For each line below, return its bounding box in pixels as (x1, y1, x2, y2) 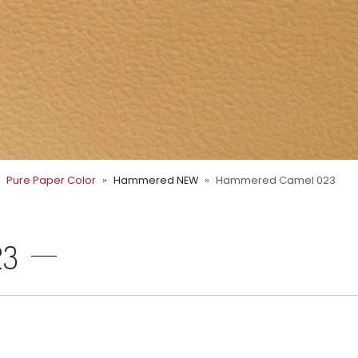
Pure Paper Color (6, 173, 96, 187)
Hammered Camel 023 (216, 173, 336, 187)
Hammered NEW (113, 173, 198, 187)
